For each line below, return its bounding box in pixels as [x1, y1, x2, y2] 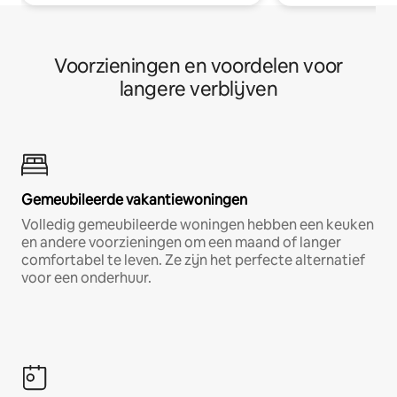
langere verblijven [119, 76, 278, 103]
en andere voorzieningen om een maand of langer [21, 233, 341, 253]
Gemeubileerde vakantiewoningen [21, 191, 247, 210]
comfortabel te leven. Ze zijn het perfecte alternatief [21, 251, 365, 270]
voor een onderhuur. [21, 269, 152, 288]
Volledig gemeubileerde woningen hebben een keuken [21, 215, 374, 235]
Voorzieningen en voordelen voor [54, 53, 343, 80]
